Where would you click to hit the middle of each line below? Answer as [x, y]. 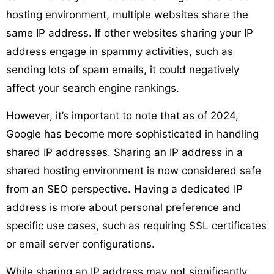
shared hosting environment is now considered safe [134, 170]
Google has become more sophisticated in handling [132, 134]
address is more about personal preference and [124, 207]
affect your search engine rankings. [93, 88]
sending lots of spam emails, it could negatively [123, 69]
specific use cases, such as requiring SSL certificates [136, 225]
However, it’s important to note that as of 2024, [122, 115]
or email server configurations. [80, 244]
